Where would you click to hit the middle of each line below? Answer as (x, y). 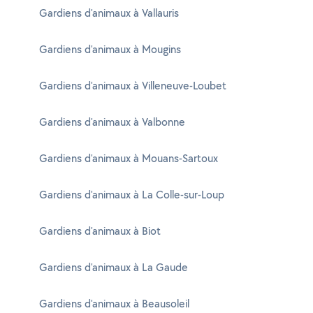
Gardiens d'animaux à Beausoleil (114, 304)
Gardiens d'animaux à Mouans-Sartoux (129, 158)
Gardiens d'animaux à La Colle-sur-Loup (132, 195)
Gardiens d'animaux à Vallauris (109, 13)
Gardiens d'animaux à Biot (100, 231)
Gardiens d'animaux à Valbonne (112, 122)
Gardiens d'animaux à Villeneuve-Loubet (133, 86)
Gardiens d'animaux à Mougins (110, 49)
